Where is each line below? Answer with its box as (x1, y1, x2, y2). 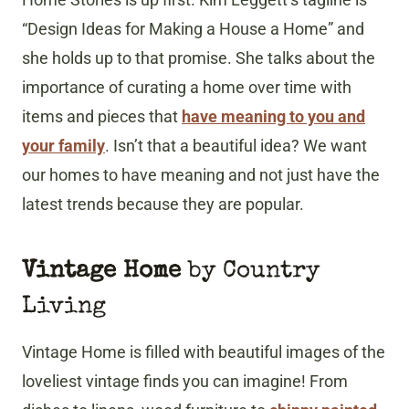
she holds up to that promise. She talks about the (22, 48, 375, 68)
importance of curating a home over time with (22, 78, 351, 98)
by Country (181, 260, 320, 285)
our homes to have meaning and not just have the (22, 165, 380, 185)
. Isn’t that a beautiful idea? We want (105, 136, 367, 156)
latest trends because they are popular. (22, 194, 304, 215)
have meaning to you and (182, 107, 365, 127)
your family (22, 136, 105, 156)
